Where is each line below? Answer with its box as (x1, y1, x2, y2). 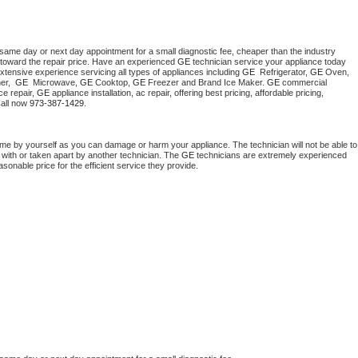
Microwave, (30, 78, 80, 88)
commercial (280, 78, 327, 88)
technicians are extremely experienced (194, 150, 347, 161)
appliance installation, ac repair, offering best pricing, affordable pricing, (50, 88, 324, 98)
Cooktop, (93, 78, 133, 88)
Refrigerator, (257, 67, 310, 78)
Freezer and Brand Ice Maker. (145, 78, 267, 88)
